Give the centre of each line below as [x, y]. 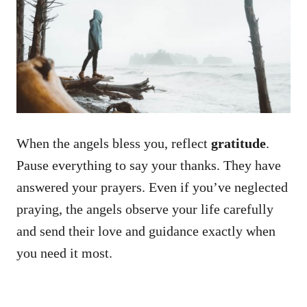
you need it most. [64, 253]
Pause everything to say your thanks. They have [149, 165]
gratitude [238, 144]
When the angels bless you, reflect [114, 144]
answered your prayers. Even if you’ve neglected [152, 187]
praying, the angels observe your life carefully [145, 209]
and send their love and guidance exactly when [146, 231]
